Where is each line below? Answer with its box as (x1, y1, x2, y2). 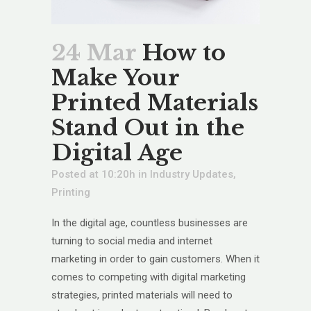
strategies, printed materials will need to (51, 288, 233, 301)
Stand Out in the (51, 113, 244, 142)
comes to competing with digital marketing (51, 270, 246, 283)
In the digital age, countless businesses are (51, 216, 248, 229)
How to (136, 38, 226, 67)
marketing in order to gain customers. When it (51, 252, 260, 265)
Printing (51, 185, 90, 199)
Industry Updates (150, 167, 233, 180)
